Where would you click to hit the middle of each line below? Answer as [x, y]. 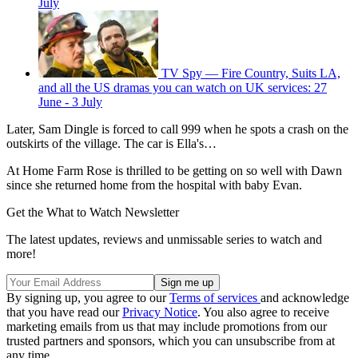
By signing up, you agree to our [88, 297]
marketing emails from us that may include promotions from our [167, 326]
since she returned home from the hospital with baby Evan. [154, 185]
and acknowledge [305, 297]
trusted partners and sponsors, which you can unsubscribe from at [171, 340]
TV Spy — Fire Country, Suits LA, [251, 73]
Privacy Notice [160, 312]
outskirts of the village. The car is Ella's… [111, 143]
